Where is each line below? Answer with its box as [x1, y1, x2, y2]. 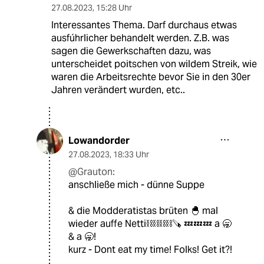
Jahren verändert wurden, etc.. [51, 84, 185, 97]
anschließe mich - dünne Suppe [68, 179, 204, 192]
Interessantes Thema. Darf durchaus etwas [51, 19, 237, 32]
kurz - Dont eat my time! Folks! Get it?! [68, 243, 232, 256]
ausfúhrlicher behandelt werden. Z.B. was [51, 32, 229, 45]
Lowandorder [68, 134, 130, 147]
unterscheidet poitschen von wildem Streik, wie [51, 58, 257, 71]
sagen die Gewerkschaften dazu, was [51, 45, 211, 58]
